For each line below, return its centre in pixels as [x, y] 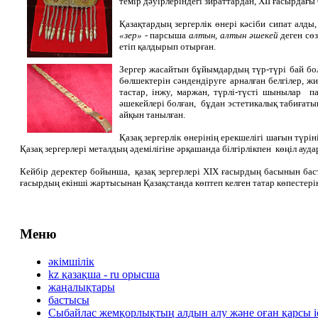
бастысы [68, 300]
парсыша [170, 35]
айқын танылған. [152, 115]
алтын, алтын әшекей [235, 35]
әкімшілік [71, 261]
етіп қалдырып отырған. [167, 47]
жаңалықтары [81, 287]
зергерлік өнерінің [181, 138]
